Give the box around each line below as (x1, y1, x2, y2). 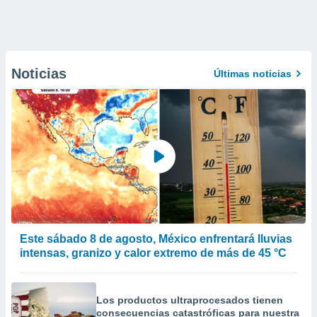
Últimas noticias (214, 68, 292, 79)
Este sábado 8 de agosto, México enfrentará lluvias (20, 233, 292, 245)
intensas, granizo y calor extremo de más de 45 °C (20, 247, 287, 259)
